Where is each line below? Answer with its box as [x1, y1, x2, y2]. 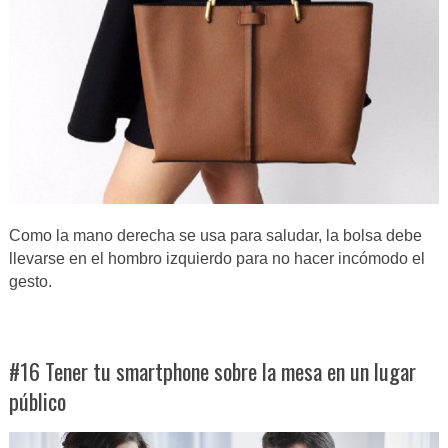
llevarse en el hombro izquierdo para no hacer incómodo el [8, 250, 425, 268]
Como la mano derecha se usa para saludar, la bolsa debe [8, 227, 422, 245]
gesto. [8, 273, 52, 291]
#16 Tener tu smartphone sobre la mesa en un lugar [8, 355, 416, 388]
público [8, 385, 66, 418]
